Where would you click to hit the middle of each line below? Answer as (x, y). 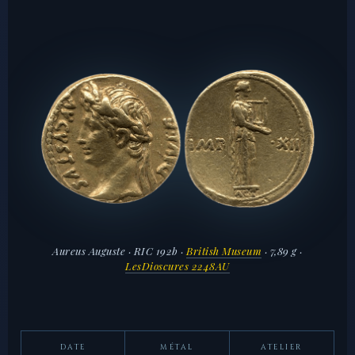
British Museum (224, 250)
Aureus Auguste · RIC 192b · (120, 250)
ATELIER (282, 347)
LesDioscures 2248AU (177, 265)
